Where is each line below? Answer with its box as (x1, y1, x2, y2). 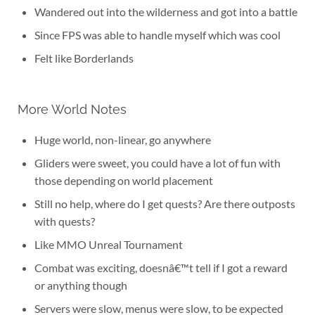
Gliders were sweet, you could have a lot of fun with (34, 156, 281, 170)
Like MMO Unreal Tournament (34, 238, 183, 252)
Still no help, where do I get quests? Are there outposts (34, 197, 295, 211)
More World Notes (17, 102, 127, 117)
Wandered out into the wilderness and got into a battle (34, 4, 297, 18)
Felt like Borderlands (34, 51, 134, 65)
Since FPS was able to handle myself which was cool (34, 27, 281, 41)
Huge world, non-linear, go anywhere (34, 133, 211, 147)
